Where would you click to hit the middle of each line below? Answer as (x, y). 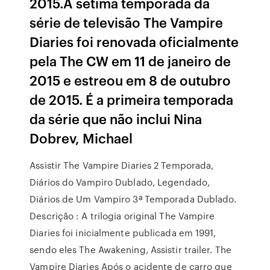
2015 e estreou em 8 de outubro (130, 80)
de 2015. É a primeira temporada (132, 99)
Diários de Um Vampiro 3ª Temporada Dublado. (133, 199)
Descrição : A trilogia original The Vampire (122, 216)
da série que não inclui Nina (116, 118)
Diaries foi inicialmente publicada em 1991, (123, 233)
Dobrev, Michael (81, 138)
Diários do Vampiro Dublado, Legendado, (120, 182)
